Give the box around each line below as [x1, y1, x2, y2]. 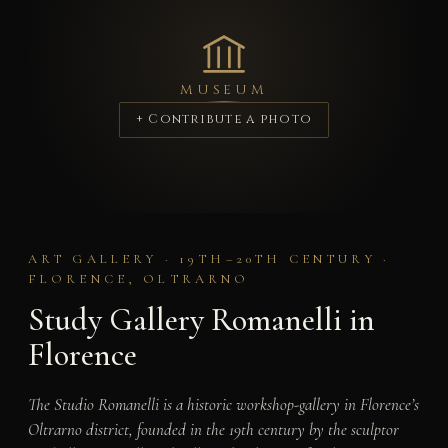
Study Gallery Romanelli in [27, 299, 375, 339]
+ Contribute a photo [135, 111, 313, 129]
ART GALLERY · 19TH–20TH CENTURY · [27, 251, 390, 268]
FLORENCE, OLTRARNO [27, 271, 250, 288]
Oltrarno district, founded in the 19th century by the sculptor [27, 418, 399, 440]
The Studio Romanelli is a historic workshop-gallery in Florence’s [27, 393, 419, 415]
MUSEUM [180, 81, 268, 100]
